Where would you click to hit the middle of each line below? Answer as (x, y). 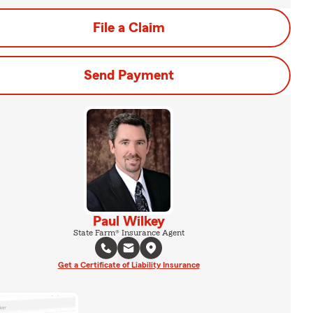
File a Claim (129, 28)
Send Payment (129, 75)
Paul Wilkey (129, 221)
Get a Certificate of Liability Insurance (129, 264)
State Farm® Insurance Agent (129, 232)
